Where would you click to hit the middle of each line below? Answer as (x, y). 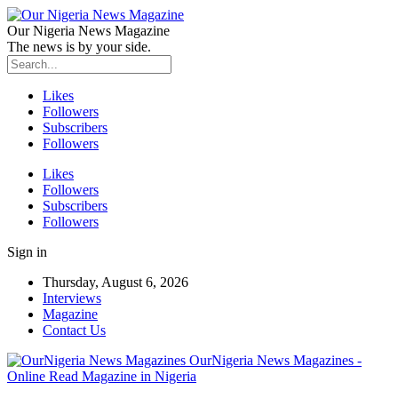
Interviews (72, 298)
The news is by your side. (79, 47)
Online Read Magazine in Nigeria (102, 376)
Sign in (27, 252)
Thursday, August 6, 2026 (115, 282)
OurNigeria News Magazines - (275, 360)
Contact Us (74, 330)
